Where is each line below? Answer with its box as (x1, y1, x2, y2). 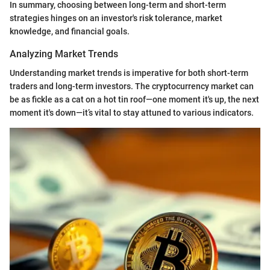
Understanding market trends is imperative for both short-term (10, 68, 248, 78)
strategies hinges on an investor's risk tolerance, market (10, 13, 222, 24)
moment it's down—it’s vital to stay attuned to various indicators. (10, 108, 254, 118)
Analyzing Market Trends (10, 48, 118, 60)
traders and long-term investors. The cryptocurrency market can (10, 81, 254, 92)
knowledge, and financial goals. (10, 27, 130, 37)
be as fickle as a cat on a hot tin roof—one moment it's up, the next (10, 95, 259, 105)
